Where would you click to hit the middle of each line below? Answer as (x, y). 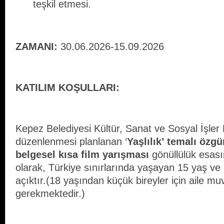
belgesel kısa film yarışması (84, 155)
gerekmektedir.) (50, 194)
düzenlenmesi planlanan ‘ (71, 142)
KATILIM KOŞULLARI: (67, 88)
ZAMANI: (36, 47)
